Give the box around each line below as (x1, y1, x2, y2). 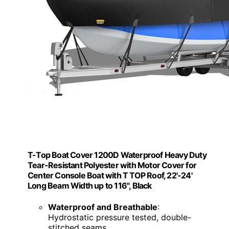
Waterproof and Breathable (48, 201, 157, 212)
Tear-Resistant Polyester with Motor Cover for (28, 160, 197, 171)
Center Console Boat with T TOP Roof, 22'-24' (28, 170, 192, 181)
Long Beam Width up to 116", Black (28, 180, 152, 191)
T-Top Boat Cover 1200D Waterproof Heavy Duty (28, 150, 207, 161)
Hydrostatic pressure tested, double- (48, 212, 191, 222)
